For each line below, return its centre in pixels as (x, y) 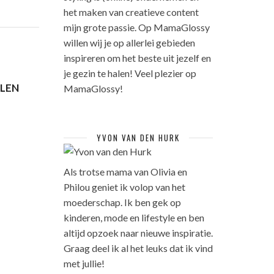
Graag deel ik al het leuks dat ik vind (138, 248)
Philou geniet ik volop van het (124, 187)
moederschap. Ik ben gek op (122, 202)
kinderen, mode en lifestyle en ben (134, 217)
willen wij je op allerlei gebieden (129, 43)
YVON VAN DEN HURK (138, 138)
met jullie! (84, 263)
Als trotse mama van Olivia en (125, 172)
